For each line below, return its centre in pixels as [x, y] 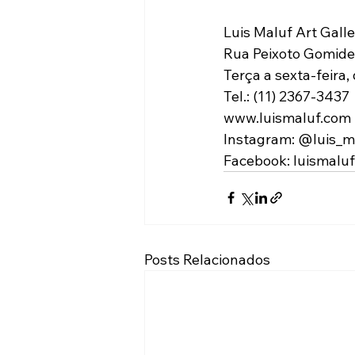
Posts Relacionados [207, 259]
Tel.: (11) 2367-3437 [286, 96]
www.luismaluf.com [287, 117]
